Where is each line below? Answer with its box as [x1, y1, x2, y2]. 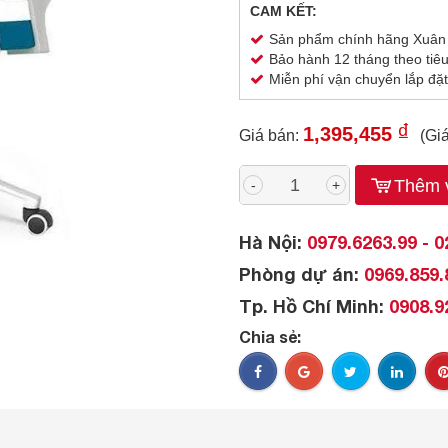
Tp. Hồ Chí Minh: [239, 295, 384, 317]
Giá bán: [239, 127, 303, 144]
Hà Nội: [239, 231, 302, 253]
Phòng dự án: [239, 263, 359, 285]
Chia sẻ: [239, 327, 301, 346]
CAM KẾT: [250, 3, 317, 19]
